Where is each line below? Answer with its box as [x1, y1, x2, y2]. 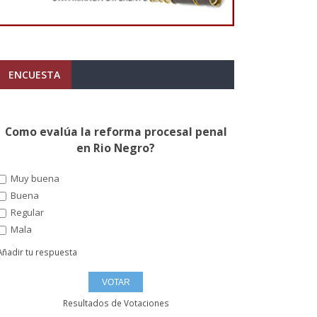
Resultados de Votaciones [62, 296, 169, 309]
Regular [8, 205, 44, 219]
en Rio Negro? [76, 139, 155, 156]
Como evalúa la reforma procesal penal [4, 123, 227, 139]
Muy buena [8, 172, 59, 185]
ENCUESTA [8, 68, 60, 81]
